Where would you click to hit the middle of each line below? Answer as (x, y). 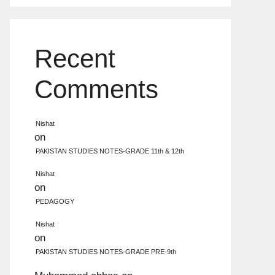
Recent (75, 58)
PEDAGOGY (55, 201)
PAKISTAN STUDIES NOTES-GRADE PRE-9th (106, 251)
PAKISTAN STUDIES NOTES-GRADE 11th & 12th (110, 151)
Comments (96, 89)
